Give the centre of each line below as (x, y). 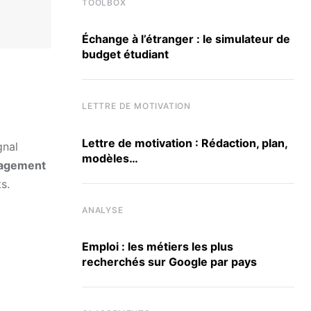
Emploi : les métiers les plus (158, 246)
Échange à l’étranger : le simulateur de (186, 39)
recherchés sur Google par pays (169, 261)
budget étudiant (125, 54)
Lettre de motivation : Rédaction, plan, (185, 143)
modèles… (110, 158)
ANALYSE (103, 210)
